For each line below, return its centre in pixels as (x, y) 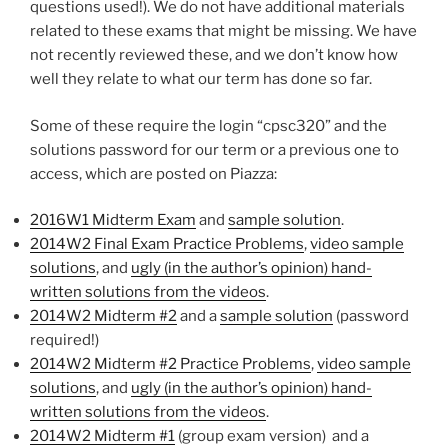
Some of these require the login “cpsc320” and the (208, 125)
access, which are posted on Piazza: (153, 173)
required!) (64, 340)
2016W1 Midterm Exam (113, 220)
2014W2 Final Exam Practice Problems (167, 244)
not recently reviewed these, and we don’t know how (214, 55)
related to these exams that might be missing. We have (223, 31)
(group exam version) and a (272, 436)
